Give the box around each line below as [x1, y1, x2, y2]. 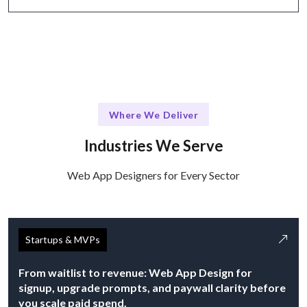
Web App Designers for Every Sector [67, 169, 240, 182]
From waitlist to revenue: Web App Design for [19, 266, 252, 280]
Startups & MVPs [25, 234, 100, 246]
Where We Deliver [108, 108, 199, 121]
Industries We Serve [84, 136, 223, 156]
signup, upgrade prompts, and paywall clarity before [19, 281, 286, 295]
